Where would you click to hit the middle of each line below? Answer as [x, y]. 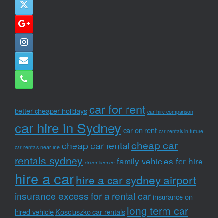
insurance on [173, 196]
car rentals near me [37, 147]
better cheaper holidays [51, 110]
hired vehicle [34, 211]
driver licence [100, 162]
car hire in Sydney [68, 127]
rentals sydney [49, 160]
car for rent [117, 109]
